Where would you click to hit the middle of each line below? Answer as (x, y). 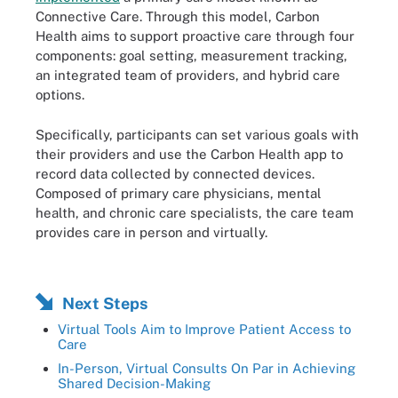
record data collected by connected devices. (175, 173)
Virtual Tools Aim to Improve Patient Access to (204, 329)
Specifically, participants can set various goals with (197, 134)
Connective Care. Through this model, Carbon (178, 16)
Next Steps (105, 303)
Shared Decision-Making (134, 383)
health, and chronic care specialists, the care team (195, 212)
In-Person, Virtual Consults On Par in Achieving (207, 368)
